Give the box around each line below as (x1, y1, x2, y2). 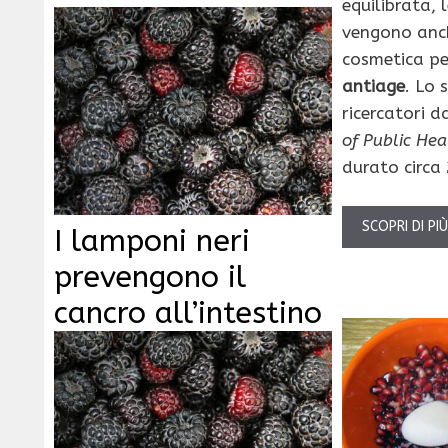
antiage (342, 75, 406, 96)
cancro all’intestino (54, 294, 322, 331)
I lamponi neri (54, 222, 250, 259)
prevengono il (54, 258, 246, 295)
